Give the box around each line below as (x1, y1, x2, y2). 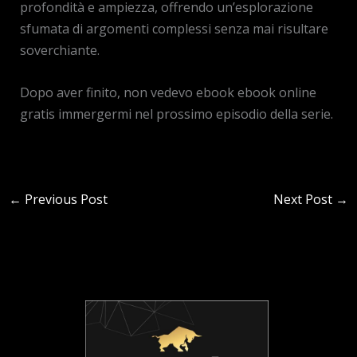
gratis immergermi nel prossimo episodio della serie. (19, 104, 333, 123)
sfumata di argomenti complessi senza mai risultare (19, 20, 328, 38)
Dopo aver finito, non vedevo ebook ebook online (19, 83, 316, 101)
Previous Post (21, 190, 108, 208)
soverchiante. (19, 41, 100, 60)
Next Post (273, 190, 336, 208)
